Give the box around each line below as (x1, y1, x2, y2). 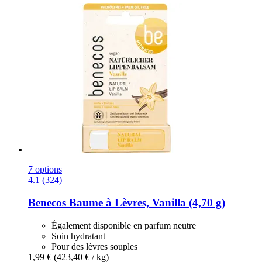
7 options (28, 164, 62, 175)
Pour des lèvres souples (51, 241, 137, 251)
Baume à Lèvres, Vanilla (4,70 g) (66, 196, 225, 209)
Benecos (28, 196, 66, 209)
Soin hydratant (51, 230, 105, 241)
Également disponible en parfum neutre (51, 220, 196, 230)
